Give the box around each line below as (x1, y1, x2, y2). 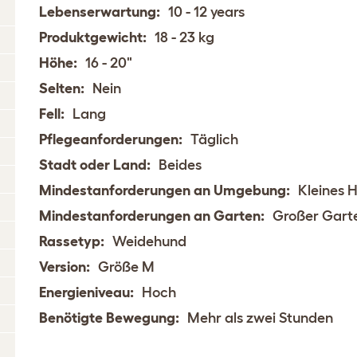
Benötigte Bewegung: (39, 309, 180, 326)
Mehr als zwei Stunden (187, 309, 334, 326)
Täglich (190, 131, 239, 147)
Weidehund (112, 233, 187, 249)
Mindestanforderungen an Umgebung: (39, 182, 291, 198)
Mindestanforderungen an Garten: (39, 207, 265, 224)
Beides (159, 156, 202, 173)
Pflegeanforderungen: (39, 131, 183, 147)
